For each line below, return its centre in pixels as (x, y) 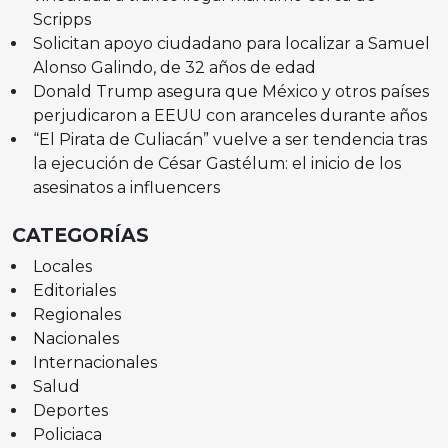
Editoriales (74, 290)
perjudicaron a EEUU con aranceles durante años (229, 115)
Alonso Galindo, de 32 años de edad (174, 67)
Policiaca (67, 434)
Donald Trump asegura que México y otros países (230, 91)
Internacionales (94, 362)
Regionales (76, 314)
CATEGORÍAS (80, 234)
